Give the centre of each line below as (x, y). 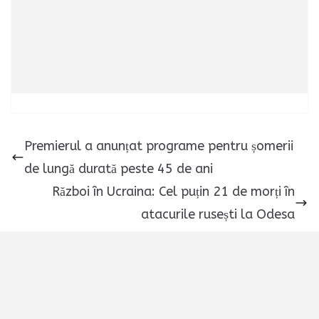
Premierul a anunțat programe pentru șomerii (159, 146)
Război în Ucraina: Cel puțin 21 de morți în (173, 192)
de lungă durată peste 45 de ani (119, 169)
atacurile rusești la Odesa (218, 215)
